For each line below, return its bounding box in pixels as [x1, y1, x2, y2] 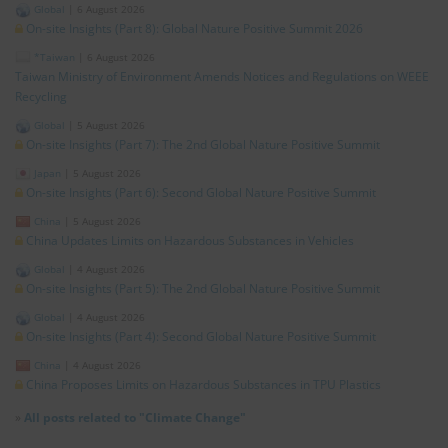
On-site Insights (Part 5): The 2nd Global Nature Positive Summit [26, 280, 380, 298]
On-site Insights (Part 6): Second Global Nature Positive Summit [26, 184, 376, 202]
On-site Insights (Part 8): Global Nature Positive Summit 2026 [26, 20, 363, 38]
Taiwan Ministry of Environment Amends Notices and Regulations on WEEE [15, 68, 429, 86]
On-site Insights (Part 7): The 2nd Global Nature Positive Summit [26, 136, 380, 154]
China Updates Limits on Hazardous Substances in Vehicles [26, 232, 354, 250]
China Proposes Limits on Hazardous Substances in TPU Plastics [26, 376, 381, 394]
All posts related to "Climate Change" [24, 409, 246, 427]
